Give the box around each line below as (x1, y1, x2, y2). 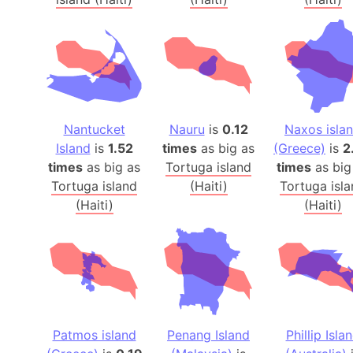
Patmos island (52, 327, 136, 344)
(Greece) (273, 140, 325, 157)
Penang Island (167, 327, 250, 344)
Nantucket (63, 121, 125, 138)
